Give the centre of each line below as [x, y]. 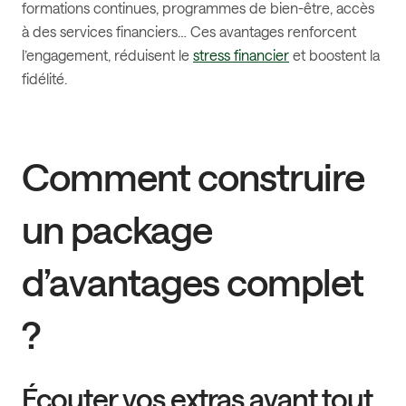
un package [117, 229]
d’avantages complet [193, 282]
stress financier [241, 55]
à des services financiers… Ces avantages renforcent [189, 32]
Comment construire [193, 177]
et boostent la [334, 55]
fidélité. [44, 79]
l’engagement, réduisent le [107, 55]
